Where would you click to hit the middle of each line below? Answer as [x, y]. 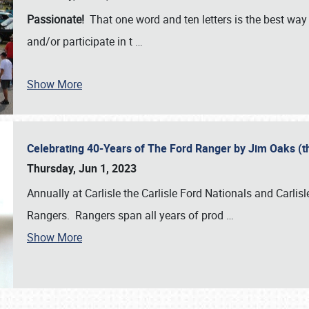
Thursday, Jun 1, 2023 [82, 168]
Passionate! [58, 19]
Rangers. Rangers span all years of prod [127, 215]
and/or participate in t [81, 41]
